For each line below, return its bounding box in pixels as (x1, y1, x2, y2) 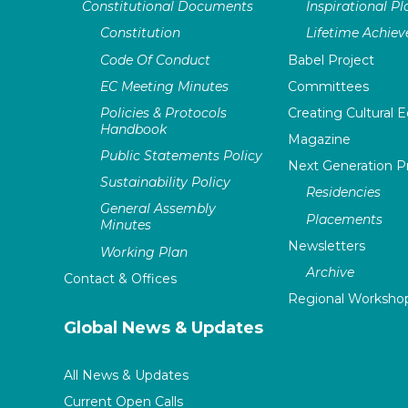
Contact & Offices (64, 270, 178, 287)
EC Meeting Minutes (100, 77, 229, 95)
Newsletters (287, 237, 365, 254)
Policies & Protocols (100, 104, 228, 121)
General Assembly (100, 200, 217, 218)
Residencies (305, 184, 381, 201)
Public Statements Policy (100, 148, 263, 165)
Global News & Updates (64, 318, 264, 338)
